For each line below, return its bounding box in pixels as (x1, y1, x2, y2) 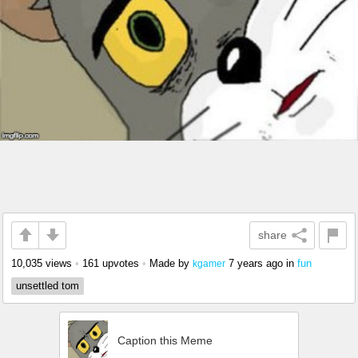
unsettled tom (16, 279, 79, 292)
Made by (149, 257, 193, 269)
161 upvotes (82, 257, 139, 269)
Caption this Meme (117, 333, 213, 347)
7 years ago (229, 257, 283, 269)
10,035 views (11, 257, 72, 269)
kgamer (193, 257, 225, 268)
